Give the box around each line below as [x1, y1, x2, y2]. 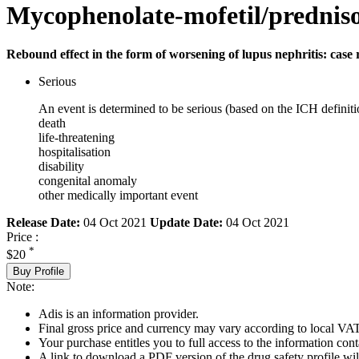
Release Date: [6, 216, 80, 230]
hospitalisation [38, 145, 111, 159]
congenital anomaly [38, 174, 137, 188]
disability [38, 159, 84, 174]
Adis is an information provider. [38, 306, 199, 321]
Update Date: [150, 216, 223, 230]
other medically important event [38, 188, 198, 203]
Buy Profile [13, 264, 64, 277]
